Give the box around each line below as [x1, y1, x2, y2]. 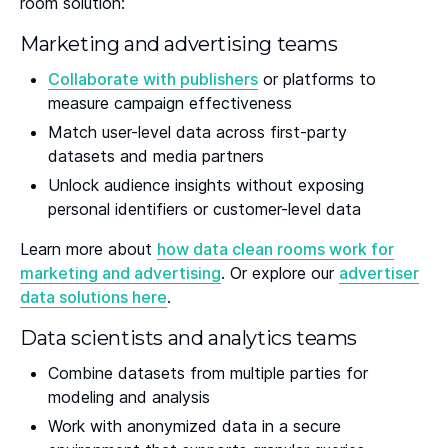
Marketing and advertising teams [20, 32, 338, 57]
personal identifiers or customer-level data [48, 198, 361, 219]
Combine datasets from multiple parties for [48, 362, 368, 383]
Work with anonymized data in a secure [48, 415, 341, 436]
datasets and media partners [48, 146, 264, 167]
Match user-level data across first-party [48, 122, 347, 143]
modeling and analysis [48, 386, 210, 407]
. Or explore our [221, 262, 339, 283]
